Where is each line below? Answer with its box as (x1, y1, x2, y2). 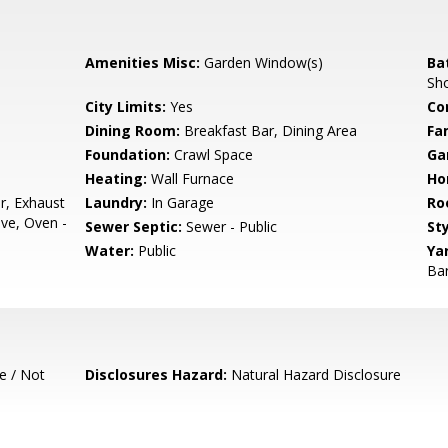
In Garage (147, 193, 215, 212)
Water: (85, 241, 135, 260)
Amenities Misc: (85, 53, 201, 72)
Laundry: (85, 193, 148, 212)
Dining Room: (85, 121, 181, 140)
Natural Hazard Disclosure (227, 365, 402, 384)
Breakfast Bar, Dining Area (180, 121, 358, 140)
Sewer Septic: (85, 217, 183, 236)
